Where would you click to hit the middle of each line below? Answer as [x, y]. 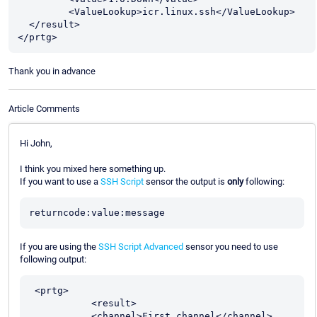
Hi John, [36, 143]
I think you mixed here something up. [93, 168]
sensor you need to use [231, 246]
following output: [53, 259]
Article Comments [44, 108]
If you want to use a [60, 181]
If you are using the [59, 246]
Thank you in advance [52, 71]
